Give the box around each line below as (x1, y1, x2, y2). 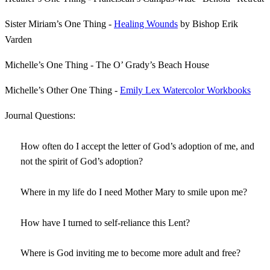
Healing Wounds (114, 18, 178, 29)
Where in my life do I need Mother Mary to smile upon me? (20, 186, 248, 197)
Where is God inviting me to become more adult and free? (20, 248, 241, 259)
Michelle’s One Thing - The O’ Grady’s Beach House (5, 59, 209, 70)
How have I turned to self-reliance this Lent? (20, 217, 190, 228)
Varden (5, 34, 32, 45)
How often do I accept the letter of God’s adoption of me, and (20, 141, 255, 152)
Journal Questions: (5, 110, 75, 121)
